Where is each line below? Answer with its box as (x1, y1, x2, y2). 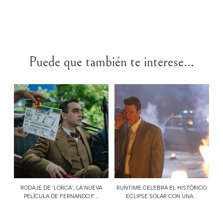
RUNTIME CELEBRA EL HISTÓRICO (116, 184, 207, 191)
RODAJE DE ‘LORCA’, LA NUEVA (20, 184, 103, 191)
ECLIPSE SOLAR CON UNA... (125, 193, 198, 200)
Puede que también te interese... (29, 54, 194, 70)
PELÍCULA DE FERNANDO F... (24, 193, 99, 200)
